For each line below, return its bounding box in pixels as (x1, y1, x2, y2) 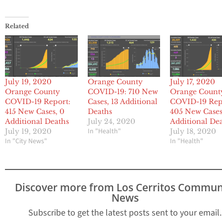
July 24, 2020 (87, 117, 135, 126)
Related (5, 22, 29, 30)
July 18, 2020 (170, 127, 217, 136)
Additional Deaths (5, 117, 69, 126)
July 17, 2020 (170, 77, 216, 87)
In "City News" (5, 136, 47, 147)
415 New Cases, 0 (5, 107, 64, 116)
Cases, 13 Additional (87, 97, 158, 107)
